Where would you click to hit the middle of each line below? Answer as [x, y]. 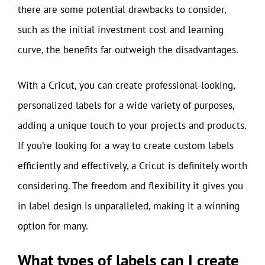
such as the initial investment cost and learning [121, 30]
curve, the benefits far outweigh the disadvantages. [128, 50]
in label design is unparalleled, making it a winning [129, 206]
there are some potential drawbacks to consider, [122, 9]
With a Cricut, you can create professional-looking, [126, 85]
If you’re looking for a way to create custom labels [126, 145]
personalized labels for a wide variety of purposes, [126, 105]
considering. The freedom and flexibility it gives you [130, 185]
